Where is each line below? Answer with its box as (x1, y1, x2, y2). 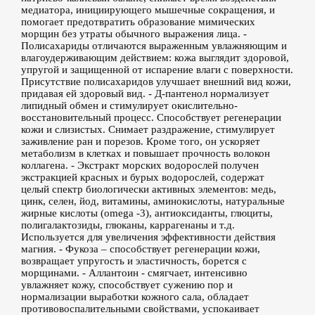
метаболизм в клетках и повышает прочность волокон (21, 148, 270, 159)
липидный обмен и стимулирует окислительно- (21, 100, 238, 111)
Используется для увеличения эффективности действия (21, 231, 276, 243)
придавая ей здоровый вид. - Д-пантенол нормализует (21, 88, 269, 99)
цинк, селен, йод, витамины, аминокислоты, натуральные (21, 195, 285, 207)
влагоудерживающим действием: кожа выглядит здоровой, (21, 52, 289, 63)
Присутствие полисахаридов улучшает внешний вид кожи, (21, 76, 291, 87)
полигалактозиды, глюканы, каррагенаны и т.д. (21, 219, 235, 231)
